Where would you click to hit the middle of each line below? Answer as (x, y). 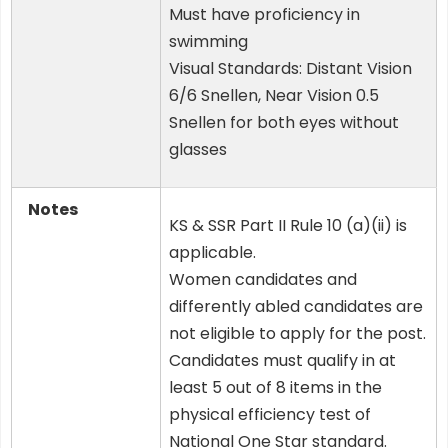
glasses (198, 150)
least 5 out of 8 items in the (275, 388)
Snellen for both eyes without (284, 123)
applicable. (212, 253)
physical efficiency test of (270, 415)
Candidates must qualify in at (282, 361)
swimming (208, 42)
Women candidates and (263, 280)
